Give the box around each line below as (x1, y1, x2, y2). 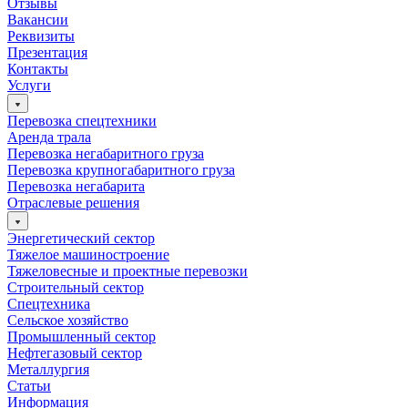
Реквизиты (7, 27, 75, 44)
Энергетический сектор (7, 229, 155, 246)
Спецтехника (7, 295, 90, 311)
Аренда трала (7, 128, 91, 145)
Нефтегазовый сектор (7, 344, 142, 361)
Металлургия (7, 361, 89, 377)
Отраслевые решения (7, 194, 139, 210)
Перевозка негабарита (7, 178, 145, 194)
